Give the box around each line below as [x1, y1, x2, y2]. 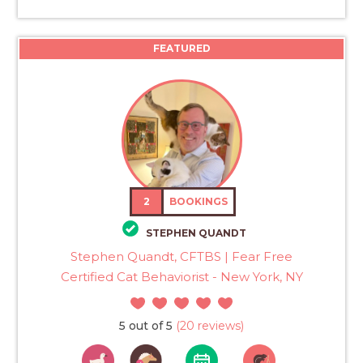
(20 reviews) [173, 318, 244, 334]
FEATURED [152, 41, 211, 54]
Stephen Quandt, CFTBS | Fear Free [70, 249, 293, 265]
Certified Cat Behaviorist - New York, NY [60, 269, 303, 285]
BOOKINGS [169, 194, 228, 207]
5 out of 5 [119, 318, 173, 334]
